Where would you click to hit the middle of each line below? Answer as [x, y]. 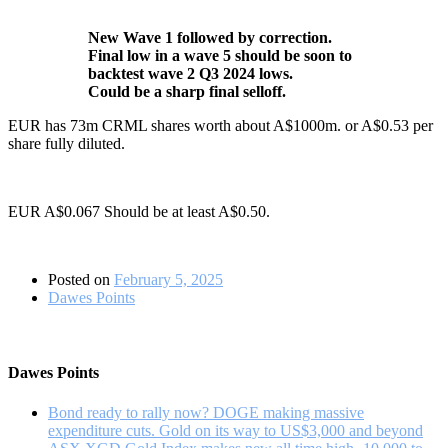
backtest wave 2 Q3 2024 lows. [190, 73]
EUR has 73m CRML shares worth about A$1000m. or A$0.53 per [220, 125]
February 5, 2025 [168, 279]
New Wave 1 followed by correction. [210, 37]
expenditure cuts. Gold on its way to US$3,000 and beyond [235, 430]
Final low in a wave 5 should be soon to [220, 55]
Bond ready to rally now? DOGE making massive [206, 412]
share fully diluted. [66, 143]
